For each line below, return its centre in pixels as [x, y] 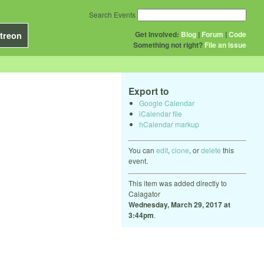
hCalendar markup [169, 124]
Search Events [112, 14]
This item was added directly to [178, 183]
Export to [149, 91]
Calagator [144, 193]
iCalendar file [161, 113]
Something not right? [168, 45]
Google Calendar [167, 103]
